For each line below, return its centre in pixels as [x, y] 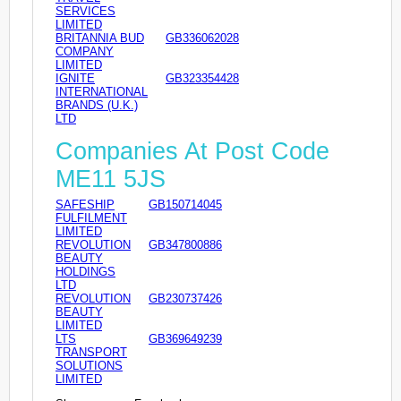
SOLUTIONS [89, 365]
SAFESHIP [85, 204]
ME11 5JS [111, 179]
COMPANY [85, 52]
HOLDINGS [85, 271]
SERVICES [85, 12]
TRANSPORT [91, 352]
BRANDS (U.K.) [97, 106]
